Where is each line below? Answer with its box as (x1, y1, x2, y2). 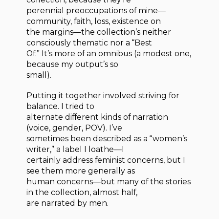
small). (26, 70, 52, 80)
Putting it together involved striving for (26, 91, 180, 101)
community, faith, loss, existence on (26, 16, 161, 26)
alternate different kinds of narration (26, 112, 169, 122)
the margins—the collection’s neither (26, 27, 172, 37)
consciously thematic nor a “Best (26, 38, 153, 47)
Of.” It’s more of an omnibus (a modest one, (26, 48, 192, 58)
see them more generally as (26, 166, 135, 176)
